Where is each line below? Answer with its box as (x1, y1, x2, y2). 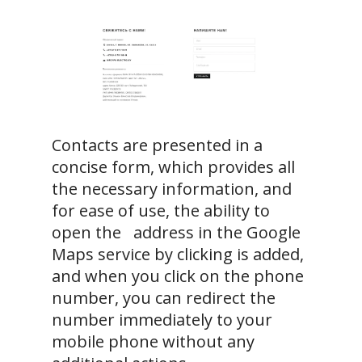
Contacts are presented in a (52, 134, 263, 157)
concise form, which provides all (52, 156, 295, 179)
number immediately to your (52, 309, 272, 331)
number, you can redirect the (52, 287, 276, 309)
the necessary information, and (52, 178, 292, 200)
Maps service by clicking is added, (52, 243, 304, 266)
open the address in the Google (52, 221, 301, 244)
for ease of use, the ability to (52, 200, 270, 222)
